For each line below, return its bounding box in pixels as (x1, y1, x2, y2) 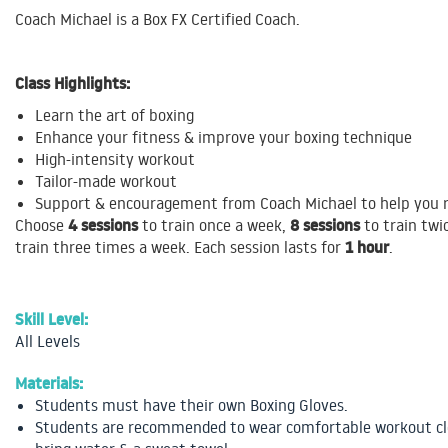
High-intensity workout (35, 149, 195, 170)
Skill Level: (15, 308, 88, 331)
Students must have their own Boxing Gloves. (35, 395, 348, 416)
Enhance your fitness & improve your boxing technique (35, 127, 412, 148)
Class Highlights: (15, 72, 130, 95)
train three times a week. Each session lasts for (15, 237, 345, 258)
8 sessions (290, 214, 364, 237)
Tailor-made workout (35, 171, 177, 192)
